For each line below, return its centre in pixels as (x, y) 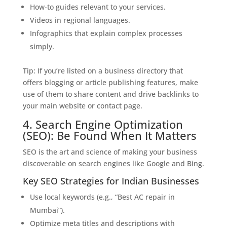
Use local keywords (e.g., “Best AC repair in (102, 197)
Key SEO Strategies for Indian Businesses (111, 181)
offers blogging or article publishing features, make (110, 82)
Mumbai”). (47, 210)
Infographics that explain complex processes (106, 33)
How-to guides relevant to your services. (98, 7)
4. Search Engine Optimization (103, 124)
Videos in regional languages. (80, 20)
